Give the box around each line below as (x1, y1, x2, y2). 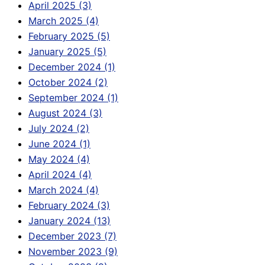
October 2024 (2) (28, 76, 108, 89)
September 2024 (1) (28, 92, 118, 104)
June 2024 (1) (28, 138, 91, 150)
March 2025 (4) (28, 15, 99, 27)
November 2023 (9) (28, 245, 118, 258)
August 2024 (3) (28, 107, 102, 119)
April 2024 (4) (28, 169, 92, 181)
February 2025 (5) (28, 30, 110, 43)
